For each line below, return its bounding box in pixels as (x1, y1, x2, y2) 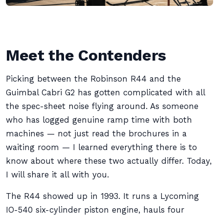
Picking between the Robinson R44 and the (6, 74, 181, 84)
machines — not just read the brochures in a (6, 129, 187, 138)
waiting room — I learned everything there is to (6, 143, 197, 152)
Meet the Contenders (6, 46, 166, 65)
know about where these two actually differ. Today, (6, 156, 212, 166)
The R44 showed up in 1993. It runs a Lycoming (6, 192, 199, 201)
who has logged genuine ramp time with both (6, 115, 192, 125)
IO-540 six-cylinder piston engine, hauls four (6, 205, 184, 215)
